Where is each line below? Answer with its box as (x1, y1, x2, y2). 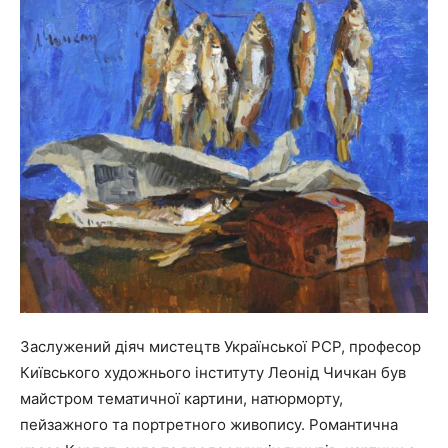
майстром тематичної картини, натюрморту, (20, 388, 343, 408)
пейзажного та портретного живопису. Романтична (20, 414, 398, 434)
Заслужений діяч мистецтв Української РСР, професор (20, 336, 421, 356)
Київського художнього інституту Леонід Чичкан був (20, 362, 406, 382)
